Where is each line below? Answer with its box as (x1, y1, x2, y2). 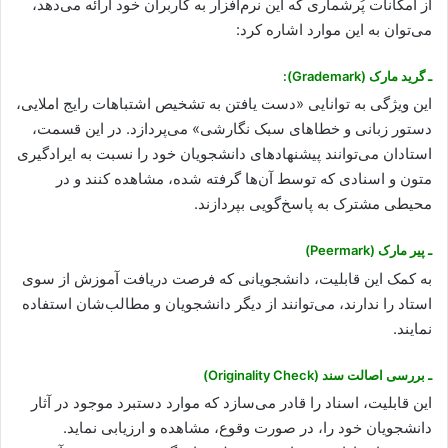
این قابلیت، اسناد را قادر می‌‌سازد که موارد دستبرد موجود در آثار (31, 393, 432, 412)
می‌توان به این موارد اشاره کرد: (236, 19, 432, 39)
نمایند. (393, 318, 432, 338)
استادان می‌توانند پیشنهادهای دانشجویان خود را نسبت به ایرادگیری (17, 144, 432, 163)
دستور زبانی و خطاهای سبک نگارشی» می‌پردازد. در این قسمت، (32, 119, 432, 138)
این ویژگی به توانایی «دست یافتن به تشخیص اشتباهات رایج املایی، (16, 94, 432, 113)
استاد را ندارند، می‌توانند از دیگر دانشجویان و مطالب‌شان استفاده (22, 293, 432, 313)
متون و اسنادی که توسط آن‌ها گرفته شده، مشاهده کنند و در (56, 169, 432, 188)
